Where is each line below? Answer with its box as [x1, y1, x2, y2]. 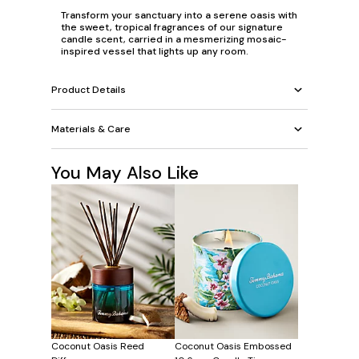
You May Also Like [51, 161, 199, 185]
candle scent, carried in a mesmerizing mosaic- [61, 33, 287, 46]
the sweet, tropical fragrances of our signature [61, 21, 283, 34]
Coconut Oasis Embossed [175, 339, 292, 353]
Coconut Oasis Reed [51, 339, 144, 353]
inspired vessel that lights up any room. [61, 45, 248, 58]
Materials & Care [51, 122, 131, 135]
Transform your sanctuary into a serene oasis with [61, 9, 297, 22]
